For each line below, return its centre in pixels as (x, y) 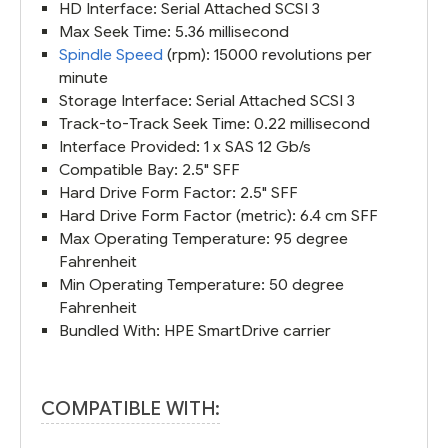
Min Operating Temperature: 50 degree (202, 285)
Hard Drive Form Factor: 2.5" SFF (179, 193)
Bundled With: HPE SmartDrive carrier (195, 331)
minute (84, 78)
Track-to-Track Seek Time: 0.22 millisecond (215, 124)
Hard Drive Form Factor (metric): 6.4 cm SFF (219, 216)
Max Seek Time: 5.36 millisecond (174, 32)
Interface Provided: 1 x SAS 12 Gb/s (185, 147)
